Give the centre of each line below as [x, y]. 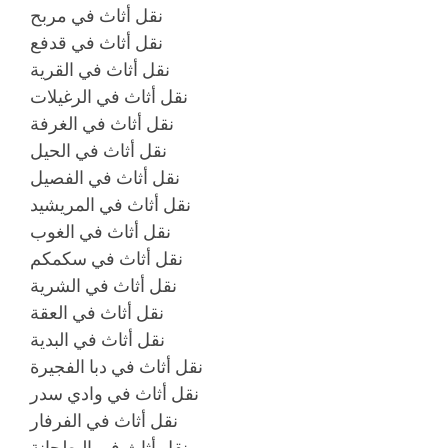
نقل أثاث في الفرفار [104, 420]
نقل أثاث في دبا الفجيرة [116, 366]
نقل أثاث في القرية [100, 69]
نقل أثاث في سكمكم [106, 258]
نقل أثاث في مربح [96, 15]
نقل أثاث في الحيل [98, 150]
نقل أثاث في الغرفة [102, 123]
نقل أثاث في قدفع [96, 42]
